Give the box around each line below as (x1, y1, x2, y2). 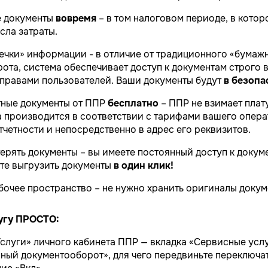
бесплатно (108, 97, 159, 109)
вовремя (56, 12, 96, 25)
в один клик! (114, 159, 173, 172)
